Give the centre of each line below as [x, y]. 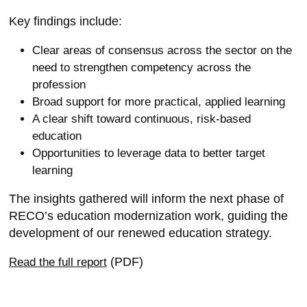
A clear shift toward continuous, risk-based [141, 119]
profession [59, 85]
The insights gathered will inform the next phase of [146, 199]
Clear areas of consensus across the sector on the [162, 50]
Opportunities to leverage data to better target [148, 153]
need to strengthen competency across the [141, 67]
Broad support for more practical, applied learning [158, 102]
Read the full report [58, 262]
